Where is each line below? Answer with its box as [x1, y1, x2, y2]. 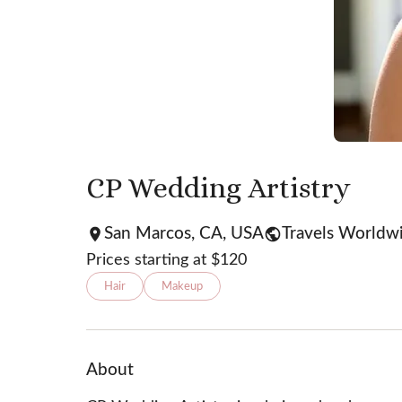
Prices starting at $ [86, 252, 220, 267]
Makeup [162, 280, 203, 293]
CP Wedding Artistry [86, 171, 351, 204]
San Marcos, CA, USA [104, 225, 264, 242]
